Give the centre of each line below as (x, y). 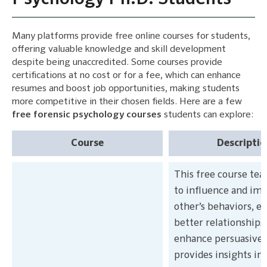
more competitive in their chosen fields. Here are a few (127, 102)
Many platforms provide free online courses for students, (131, 37)
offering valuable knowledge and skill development (119, 50)
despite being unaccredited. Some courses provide (117, 63)
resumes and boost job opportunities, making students (126, 89)
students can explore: (207, 115)
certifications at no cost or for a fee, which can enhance (126, 76)
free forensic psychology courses (87, 115)
